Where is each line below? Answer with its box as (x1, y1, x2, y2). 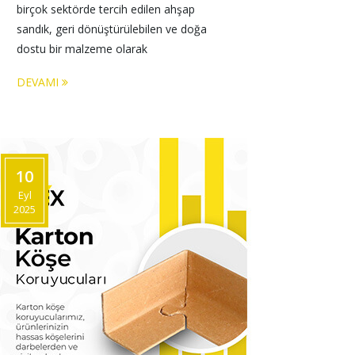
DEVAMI (17, 74, 62, 90)
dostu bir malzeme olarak (17, 41, 151, 56)
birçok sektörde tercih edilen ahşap (17, 2, 198, 17)
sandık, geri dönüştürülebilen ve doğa (17, 21, 210, 36)
